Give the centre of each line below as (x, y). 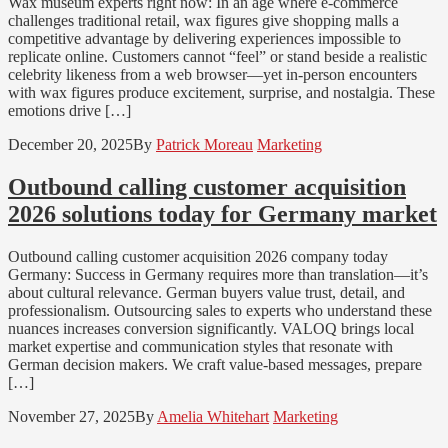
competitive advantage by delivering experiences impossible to (204, 39)
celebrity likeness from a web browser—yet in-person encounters (212, 75)
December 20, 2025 (70, 145)
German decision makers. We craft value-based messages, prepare (215, 365)
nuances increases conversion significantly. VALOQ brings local (211, 329)
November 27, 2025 (71, 417)
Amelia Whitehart (213, 417)
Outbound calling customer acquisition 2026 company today (198, 257)
